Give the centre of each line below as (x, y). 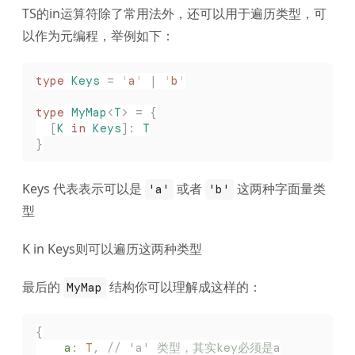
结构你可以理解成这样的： (183, 287)
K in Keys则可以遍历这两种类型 (112, 249)
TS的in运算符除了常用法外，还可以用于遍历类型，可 (174, 13)
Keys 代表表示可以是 (84, 189)
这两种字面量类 (279, 189)
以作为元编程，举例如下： (98, 35)
